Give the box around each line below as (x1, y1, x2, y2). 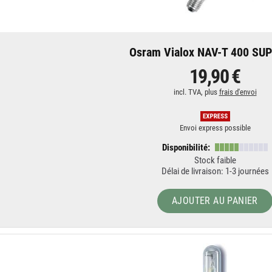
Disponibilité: (161, 142, 212, 153)
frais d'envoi (219, 87, 257, 97)
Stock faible (194, 155, 236, 166)
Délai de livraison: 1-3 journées (161, 166, 269, 177)
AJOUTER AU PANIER (172, 195, 258, 206)
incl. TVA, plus (173, 87, 219, 97)
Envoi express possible (179, 123, 251, 132)
